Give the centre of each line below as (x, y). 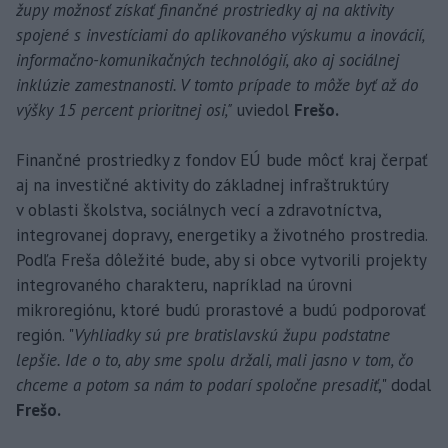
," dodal (404, 384)
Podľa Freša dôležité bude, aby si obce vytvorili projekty (221, 259)
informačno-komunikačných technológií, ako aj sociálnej (207, 59)
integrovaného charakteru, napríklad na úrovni (184, 284)
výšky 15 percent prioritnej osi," (124, 109)
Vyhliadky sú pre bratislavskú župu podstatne (232, 334)
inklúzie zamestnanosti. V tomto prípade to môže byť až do (217, 84)
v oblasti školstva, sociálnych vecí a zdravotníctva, (198, 209)
